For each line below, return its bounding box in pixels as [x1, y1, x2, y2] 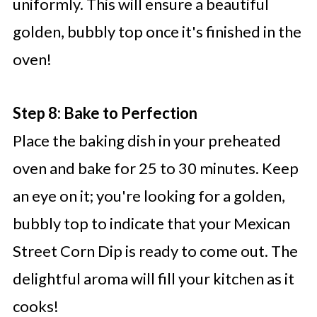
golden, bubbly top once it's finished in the [12, 22, 301, 42]
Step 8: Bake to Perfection [12, 103, 197, 123]
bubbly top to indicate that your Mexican [12, 214, 290, 234]
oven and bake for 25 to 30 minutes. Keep [12, 158, 299, 178]
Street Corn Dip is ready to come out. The [12, 241, 298, 261]
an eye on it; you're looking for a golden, [12, 186, 285, 206]
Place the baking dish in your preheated [12, 131, 281, 151]
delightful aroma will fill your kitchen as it [12, 269, 294, 289]
